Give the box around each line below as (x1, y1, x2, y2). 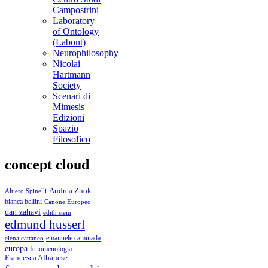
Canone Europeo (44, 198, 91, 205)
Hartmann (53, 69, 90, 80)
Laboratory (53, 16, 95, 26)
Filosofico (53, 134, 90, 144)
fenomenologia (30, 244, 72, 253)
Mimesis (53, 102, 84, 112)
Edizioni (53, 112, 84, 123)
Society (53, 80, 81, 90)
